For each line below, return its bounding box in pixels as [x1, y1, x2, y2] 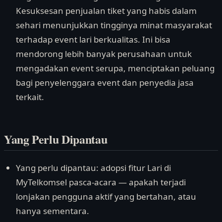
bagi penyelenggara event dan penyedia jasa [16, 76, 194, 88]
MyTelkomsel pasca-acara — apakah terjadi [16, 176, 186, 188]
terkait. [16, 91, 44, 103]
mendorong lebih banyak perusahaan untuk [16, 48, 192, 59]
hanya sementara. [16, 205, 89, 217]
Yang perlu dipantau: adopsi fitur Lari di [16, 162, 171, 173]
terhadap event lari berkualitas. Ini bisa [16, 33, 170, 45]
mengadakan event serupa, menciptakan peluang [16, 62, 215, 74]
